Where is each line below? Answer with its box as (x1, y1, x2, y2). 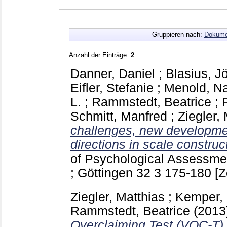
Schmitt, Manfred (70, 109, 167, 123)
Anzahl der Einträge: (69, 51, 131, 59)
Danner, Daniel (70, 66, 155, 81)
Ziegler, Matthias (70, 190, 165, 204)
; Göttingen (70, 166, 136, 180)
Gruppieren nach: (152, 30, 204, 39)
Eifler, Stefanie (70, 81, 154, 95)
